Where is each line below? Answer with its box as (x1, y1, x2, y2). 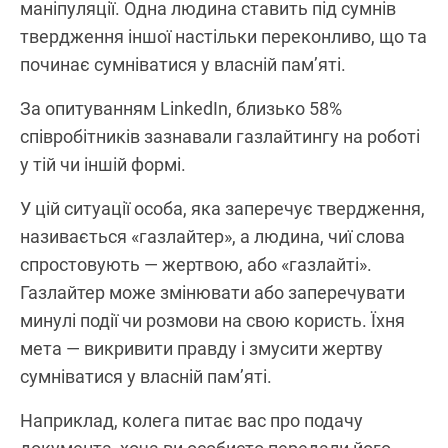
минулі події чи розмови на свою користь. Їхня (20, 309, 405, 331)
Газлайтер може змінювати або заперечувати (20, 281, 405, 303)
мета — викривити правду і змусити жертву (20, 337, 383, 359)
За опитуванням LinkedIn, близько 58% (20, 97, 342, 119)
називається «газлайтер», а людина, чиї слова (20, 225, 405, 247)
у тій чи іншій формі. (20, 153, 186, 175)
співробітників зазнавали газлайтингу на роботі (20, 125, 420, 147)
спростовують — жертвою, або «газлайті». (20, 253, 372, 275)
